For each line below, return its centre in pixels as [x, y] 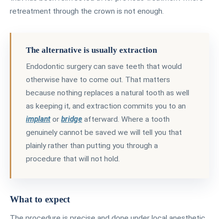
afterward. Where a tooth [126, 119]
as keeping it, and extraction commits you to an [106, 106]
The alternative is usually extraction [91, 50]
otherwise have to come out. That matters [98, 79]
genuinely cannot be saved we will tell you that [104, 132]
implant [38, 119]
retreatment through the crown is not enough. [87, 11]
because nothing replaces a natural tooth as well [108, 93]
